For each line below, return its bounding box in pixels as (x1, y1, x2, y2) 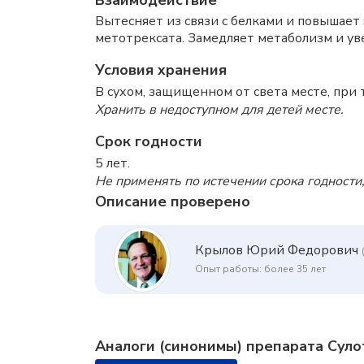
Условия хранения (95, 60, 227, 80)
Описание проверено (95, 192, 250, 211)
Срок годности (95, 132, 202, 151)
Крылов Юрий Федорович (195, 241, 358, 260)
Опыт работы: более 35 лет (195, 262, 326, 276)
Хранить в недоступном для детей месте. (95, 101, 344, 119)
